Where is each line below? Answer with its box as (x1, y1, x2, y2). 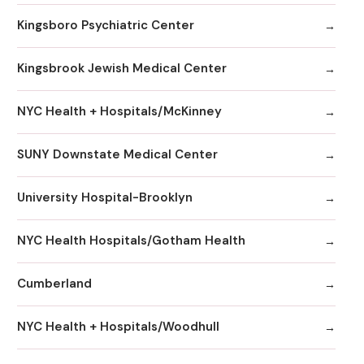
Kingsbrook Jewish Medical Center (17, 60, 227, 77)
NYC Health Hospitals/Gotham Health (17, 232, 245, 249)
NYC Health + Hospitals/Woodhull (17, 318, 219, 336)
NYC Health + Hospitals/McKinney (17, 103, 222, 120)
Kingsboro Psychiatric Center (17, 17, 194, 34)
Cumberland (17, 275, 92, 292)
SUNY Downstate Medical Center (17, 146, 218, 163)
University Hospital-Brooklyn (17, 189, 193, 206)
